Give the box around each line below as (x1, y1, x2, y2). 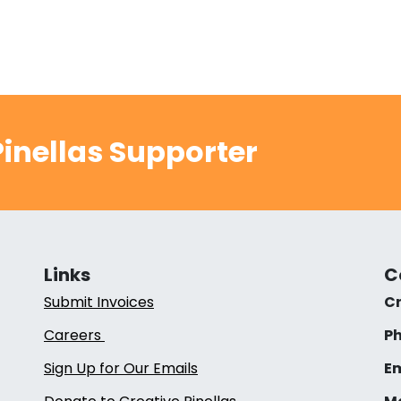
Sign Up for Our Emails (43, 357, 198, 379)
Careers (43, 324, 105, 346)
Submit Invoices (43, 291, 154, 312)
